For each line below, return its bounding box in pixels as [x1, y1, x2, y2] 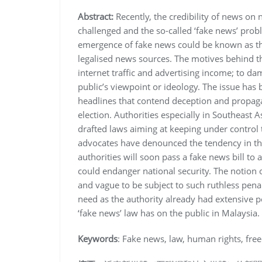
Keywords [78, 232, 118, 244]
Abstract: [78, 10, 116, 22]
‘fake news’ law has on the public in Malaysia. [78, 206, 260, 219]
